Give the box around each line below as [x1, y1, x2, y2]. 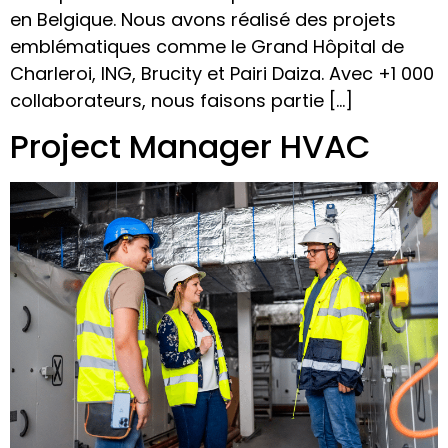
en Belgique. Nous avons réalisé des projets [10, 6, 396, 32]
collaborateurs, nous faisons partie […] [10, 87, 353, 113]
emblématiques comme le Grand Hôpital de [10, 33, 404, 59]
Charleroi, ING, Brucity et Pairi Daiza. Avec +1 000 [10, 60, 434, 86]
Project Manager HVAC [10, 123, 371, 169]
